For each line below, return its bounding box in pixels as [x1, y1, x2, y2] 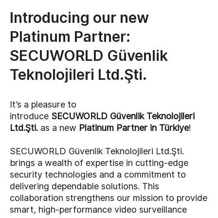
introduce [10, 111, 51, 122]
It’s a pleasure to [10, 99, 76, 110]
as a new [38, 123, 79, 133]
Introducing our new [10, 9, 149, 27]
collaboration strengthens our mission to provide [10, 193, 207, 203]
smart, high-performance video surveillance [10, 204, 187, 215]
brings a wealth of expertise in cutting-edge [10, 158, 188, 168]
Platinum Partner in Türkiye [79, 123, 189, 133]
